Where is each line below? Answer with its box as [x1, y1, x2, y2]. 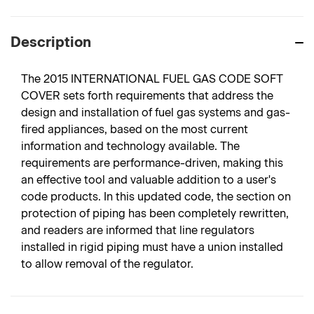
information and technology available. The [21, 139, 240, 153]
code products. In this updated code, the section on [21, 190, 291, 203]
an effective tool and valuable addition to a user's [21, 173, 276, 186]
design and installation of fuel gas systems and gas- [21, 106, 290, 119]
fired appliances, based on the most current [21, 123, 248, 136]
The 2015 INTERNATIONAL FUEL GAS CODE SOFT [21, 72, 283, 86]
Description [11, 34, 91, 50]
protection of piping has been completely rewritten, [21, 207, 289, 220]
